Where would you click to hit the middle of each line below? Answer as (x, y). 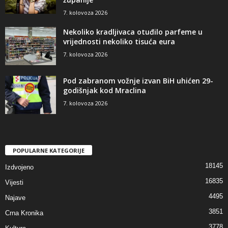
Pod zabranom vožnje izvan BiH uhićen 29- (138, 81)
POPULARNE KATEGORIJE (49, 151)
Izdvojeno (19, 167)
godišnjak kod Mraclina (105, 91)
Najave (15, 198)
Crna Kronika (24, 213)
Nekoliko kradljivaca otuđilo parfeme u (133, 32)
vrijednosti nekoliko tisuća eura (119, 42)
